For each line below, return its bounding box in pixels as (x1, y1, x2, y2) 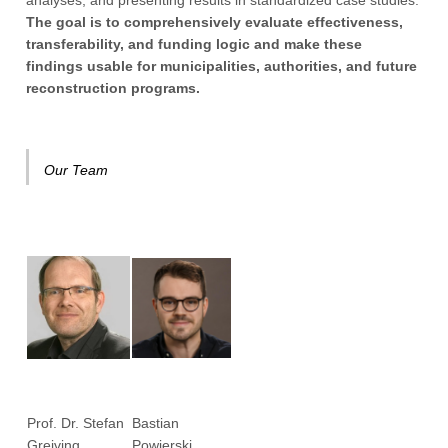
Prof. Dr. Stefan (27, 415, 125, 432)
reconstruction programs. (26, 80, 201, 97)
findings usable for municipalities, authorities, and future (26, 58, 418, 75)
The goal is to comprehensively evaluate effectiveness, (26, 14, 404, 31)
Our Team (44, 162, 109, 179)
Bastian (132, 415, 180, 432)
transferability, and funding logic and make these (26, 36, 363, 53)
